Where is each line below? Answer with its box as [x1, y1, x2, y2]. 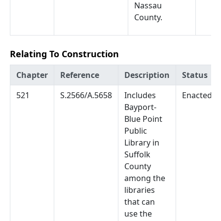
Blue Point [124, 113, 162, 124]
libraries [124, 184, 155, 195]
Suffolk [124, 149, 150, 160]
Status [182, 70, 208, 80]
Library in [124, 137, 159, 148]
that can [124, 196, 155, 207]
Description [124, 70, 170, 80]
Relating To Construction [10, 48, 119, 60]
